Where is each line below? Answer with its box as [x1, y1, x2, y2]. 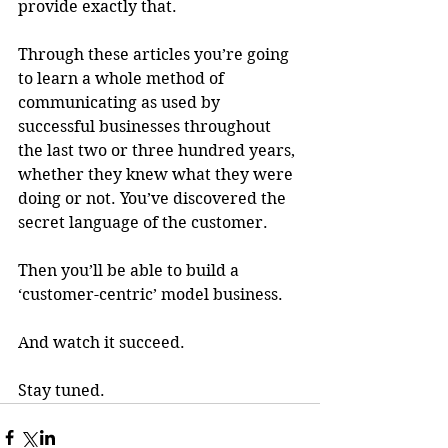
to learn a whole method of [18, 69, 228, 89]
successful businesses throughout [18, 117, 275, 137]
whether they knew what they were [18, 165, 297, 185]
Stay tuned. [18, 381, 105, 401]
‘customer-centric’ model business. [18, 285, 283, 305]
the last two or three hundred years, [18, 141, 299, 161]
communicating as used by [18, 93, 224, 113]
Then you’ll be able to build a [18, 261, 243, 281]
